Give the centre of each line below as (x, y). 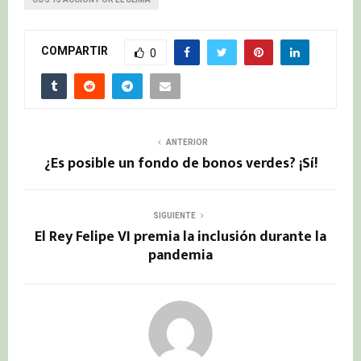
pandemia (180, 255)
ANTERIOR (187, 142)
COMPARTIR (75, 51)
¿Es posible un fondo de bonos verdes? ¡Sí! (180, 163)
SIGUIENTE (174, 215)
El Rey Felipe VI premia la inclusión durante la (180, 237)
